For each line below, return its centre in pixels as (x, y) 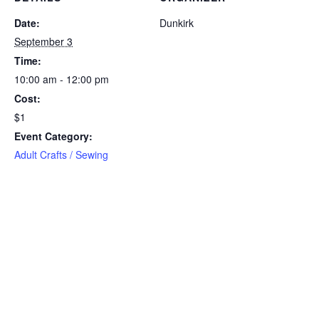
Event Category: (53, 136)
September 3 (43, 42)
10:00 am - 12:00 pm (62, 79)
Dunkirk (177, 23)
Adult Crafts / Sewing (61, 155)
